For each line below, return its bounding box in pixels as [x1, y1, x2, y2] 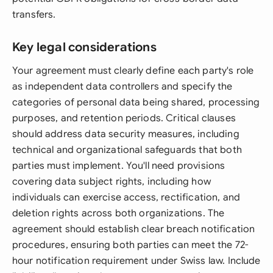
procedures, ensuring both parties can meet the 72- [12, 239, 249, 251]
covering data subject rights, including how [12, 175, 211, 188]
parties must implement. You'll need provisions [12, 160, 225, 172]
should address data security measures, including [12, 128, 239, 140]
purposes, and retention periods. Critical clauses [12, 112, 236, 124]
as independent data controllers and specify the [12, 80, 233, 93]
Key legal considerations [12, 40, 157, 55]
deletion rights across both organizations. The [12, 207, 225, 219]
